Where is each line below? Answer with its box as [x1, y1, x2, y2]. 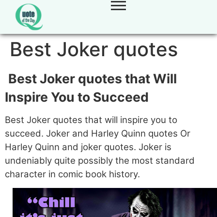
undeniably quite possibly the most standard [5, 155, 195, 166]
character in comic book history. [5, 169, 140, 180]
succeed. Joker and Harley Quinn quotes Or [5, 128, 190, 139]
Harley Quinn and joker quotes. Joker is [5, 141, 171, 153]
